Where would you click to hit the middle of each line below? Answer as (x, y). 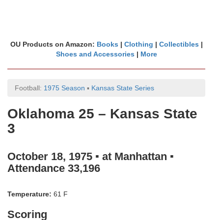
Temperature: (29, 194)
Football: (29, 88)
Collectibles (179, 44)
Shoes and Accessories (95, 54)
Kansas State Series (123, 88)
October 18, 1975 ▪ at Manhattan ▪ (91, 156)
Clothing (138, 44)
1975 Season (64, 88)
